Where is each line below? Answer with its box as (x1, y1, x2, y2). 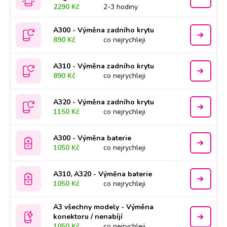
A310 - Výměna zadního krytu (53, 61, 155, 71)
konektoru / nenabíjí (53, 212, 123, 221)
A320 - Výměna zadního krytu (53, 97, 155, 107)
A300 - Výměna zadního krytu (53, 25, 155, 35)
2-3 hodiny (103, 2, 138, 12)
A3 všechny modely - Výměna (53, 202, 154, 212)
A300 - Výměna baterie (53, 133, 132, 143)
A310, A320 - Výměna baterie (53, 169, 153, 179)
